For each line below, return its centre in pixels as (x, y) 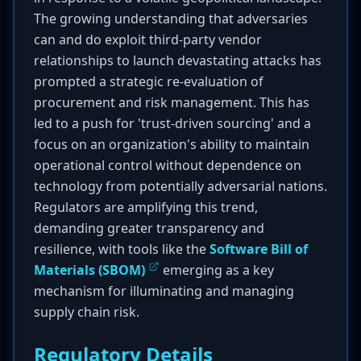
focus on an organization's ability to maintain (172, 144)
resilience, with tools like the (122, 249)
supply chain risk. (87, 312)
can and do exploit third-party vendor (148, 39)
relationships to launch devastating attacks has (178, 60)
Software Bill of (259, 249)
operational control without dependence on (168, 165)
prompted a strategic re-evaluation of (149, 81)
